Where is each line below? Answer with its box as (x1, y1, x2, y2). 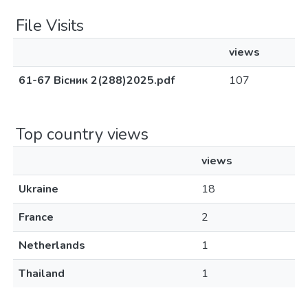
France (19, 210, 54, 225)
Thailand (19, 266, 65, 281)
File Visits (16, 14, 84, 36)
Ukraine (19, 181, 58, 197)
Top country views (16, 123, 148, 145)
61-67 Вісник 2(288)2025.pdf (19, 73, 175, 88)
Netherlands (19, 238, 85, 253)
